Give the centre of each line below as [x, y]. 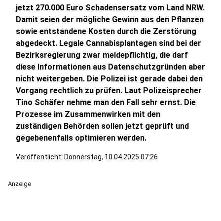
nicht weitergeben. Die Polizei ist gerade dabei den [109, 79]
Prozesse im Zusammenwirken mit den [88, 114]
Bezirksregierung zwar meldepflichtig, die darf [102, 55]
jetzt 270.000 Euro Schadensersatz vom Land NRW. [110, 8]
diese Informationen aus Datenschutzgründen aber [110, 67]
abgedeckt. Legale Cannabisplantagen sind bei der [109, 43]
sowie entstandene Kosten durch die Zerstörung [106, 31]
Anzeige [19, 184]
